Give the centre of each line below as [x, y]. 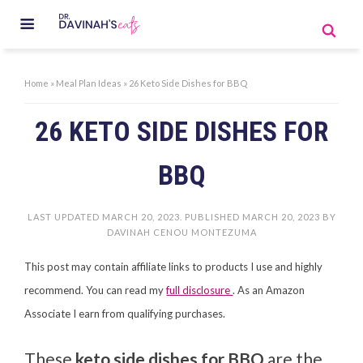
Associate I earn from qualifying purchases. [125, 314]
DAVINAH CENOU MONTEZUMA [181, 233]
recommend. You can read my [96, 290]
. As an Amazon [269, 290]
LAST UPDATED [64, 217]
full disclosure [200, 290]
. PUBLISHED [211, 217]
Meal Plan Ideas [89, 83]
